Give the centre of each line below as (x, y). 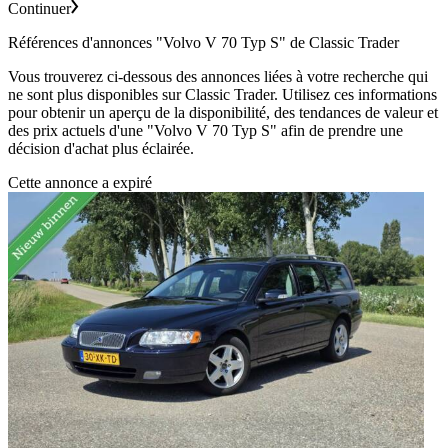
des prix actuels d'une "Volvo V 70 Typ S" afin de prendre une (205, 130)
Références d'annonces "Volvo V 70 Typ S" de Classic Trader (203, 42)
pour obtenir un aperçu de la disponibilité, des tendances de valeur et (223, 112)
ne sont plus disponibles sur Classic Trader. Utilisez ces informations (222, 94)
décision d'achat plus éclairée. (101, 148)
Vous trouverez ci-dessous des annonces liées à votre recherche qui (218, 76)
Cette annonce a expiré (80, 182)
